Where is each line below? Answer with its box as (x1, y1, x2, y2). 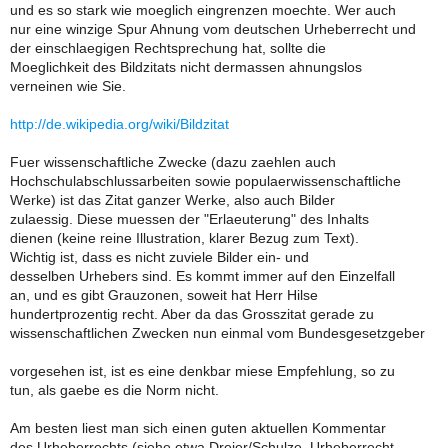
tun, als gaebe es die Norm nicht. (10, 382, 219, 398)
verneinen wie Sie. (10, 78, 126, 94)
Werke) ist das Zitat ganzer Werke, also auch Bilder (10, 192, 335, 208)
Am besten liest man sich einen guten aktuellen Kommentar (10, 420, 386, 436)
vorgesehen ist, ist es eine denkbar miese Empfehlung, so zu (10, 363, 395, 379)
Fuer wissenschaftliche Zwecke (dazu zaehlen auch (10, 154, 336, 170)
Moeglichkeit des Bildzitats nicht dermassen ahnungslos (10, 59, 362, 75)
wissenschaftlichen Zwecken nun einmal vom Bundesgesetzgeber (10, 325, 425, 341)
